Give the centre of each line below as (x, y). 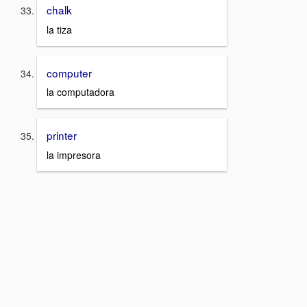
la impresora (74, 155)
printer (62, 135)
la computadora (81, 92)
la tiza (59, 29)
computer (69, 72)
